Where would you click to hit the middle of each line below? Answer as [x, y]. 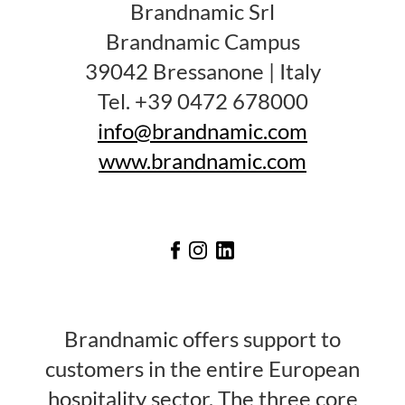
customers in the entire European [202, 368]
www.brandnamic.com [202, 160]
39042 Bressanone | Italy [202, 71]
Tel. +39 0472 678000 [202, 101]
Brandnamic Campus [202, 41]
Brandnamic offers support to [202, 339]
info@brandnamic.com [202, 131]
